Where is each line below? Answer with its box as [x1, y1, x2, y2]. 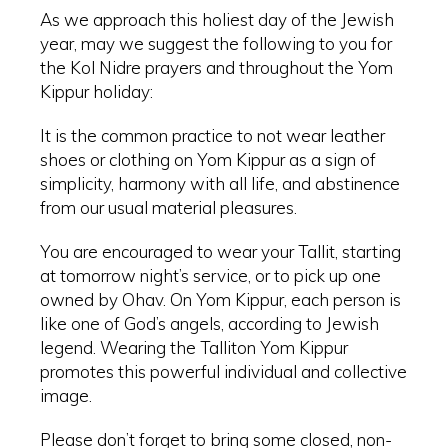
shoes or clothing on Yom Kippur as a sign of [40, 149, 376, 171]
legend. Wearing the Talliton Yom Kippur [40, 337, 348, 359]
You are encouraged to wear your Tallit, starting [40, 241, 401, 263]
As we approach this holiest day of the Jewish [40, 9, 394, 31]
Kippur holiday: [40, 81, 153, 103]
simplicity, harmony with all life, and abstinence [40, 173, 400, 195]
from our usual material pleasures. [40, 197, 297, 219]
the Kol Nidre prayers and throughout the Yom [40, 57, 393, 79]
